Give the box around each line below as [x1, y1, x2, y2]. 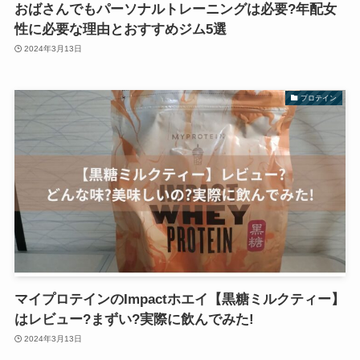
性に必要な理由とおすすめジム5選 [14, 21, 227, 37]
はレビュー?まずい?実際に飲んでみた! [14, 311, 254, 327]
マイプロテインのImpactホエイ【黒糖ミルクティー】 [14, 291, 345, 307]
